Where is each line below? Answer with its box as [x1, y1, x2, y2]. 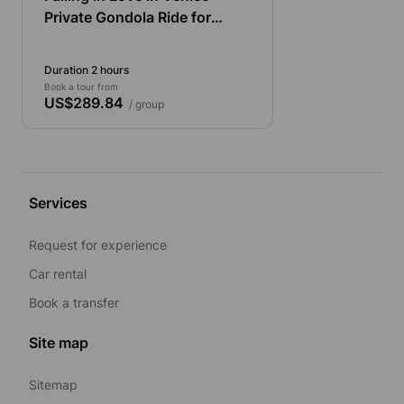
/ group [124, 96, 164, 111]
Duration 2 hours [44, 62, 129, 77]
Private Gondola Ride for [44, 7, 211, 26]
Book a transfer [29, 294, 119, 310]
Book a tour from [44, 80, 118, 92]
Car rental [29, 265, 87, 281]
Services [29, 193, 87, 212]
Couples [44, 29, 102, 48]
